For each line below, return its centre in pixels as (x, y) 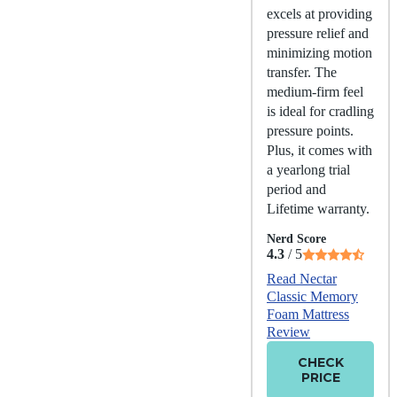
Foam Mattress (308, 314)
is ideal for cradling (320, 111)
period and (296, 189)
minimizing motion (319, 52)
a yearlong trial (308, 169)
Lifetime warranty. (318, 208)
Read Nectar (302, 278)
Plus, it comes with (319, 150)
